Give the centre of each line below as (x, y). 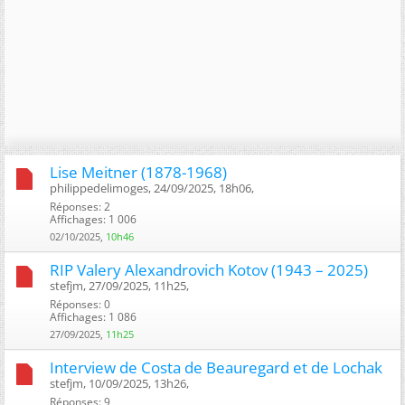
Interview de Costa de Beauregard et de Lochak (216, 367)
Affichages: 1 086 (93, 316)
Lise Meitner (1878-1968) (138, 172)
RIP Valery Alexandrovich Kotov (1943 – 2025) (209, 269)
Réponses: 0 (80, 304)
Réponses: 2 (80, 206)
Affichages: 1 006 (93, 219)
